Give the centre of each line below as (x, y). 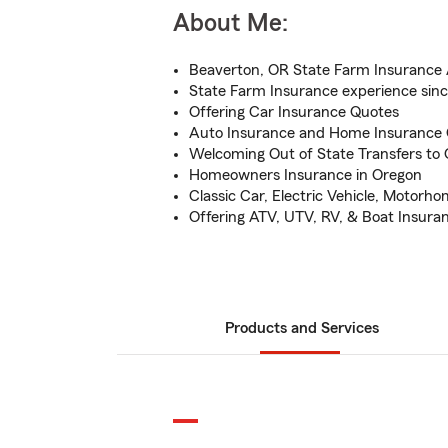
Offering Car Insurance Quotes (294, 112)
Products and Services (302, 328)
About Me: (230, 23)
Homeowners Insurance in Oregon (305, 175)
